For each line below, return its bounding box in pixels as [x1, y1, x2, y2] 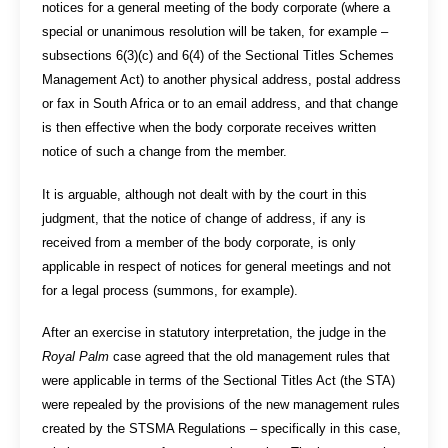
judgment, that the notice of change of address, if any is [42, 210, 367, 226]
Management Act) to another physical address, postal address [42, 72, 402, 88]
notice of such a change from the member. [42, 144, 288, 160]
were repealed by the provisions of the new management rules [42, 397, 401, 413]
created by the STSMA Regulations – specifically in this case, [42, 421, 402, 437]
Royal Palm [42, 349, 114, 365]
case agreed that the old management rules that [113, 349, 391, 365]
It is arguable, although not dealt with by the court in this [42, 186, 368, 202]
